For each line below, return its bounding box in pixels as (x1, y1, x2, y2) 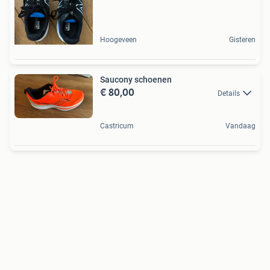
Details (218, 89, 240, 98)
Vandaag (225, 121, 256, 130)
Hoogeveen (100, 35, 137, 44)
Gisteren (229, 35, 256, 44)
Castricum (100, 121, 134, 130)
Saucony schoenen (100, 74, 172, 84)
